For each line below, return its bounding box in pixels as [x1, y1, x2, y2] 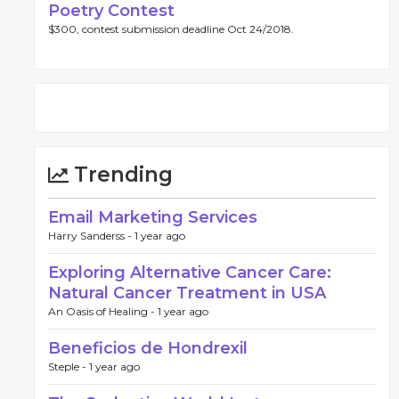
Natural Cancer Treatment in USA [48, 283, 326, 303]
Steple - [48, 360, 89, 373]
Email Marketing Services [48, 208, 257, 227]
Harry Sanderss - [48, 229, 134, 242]
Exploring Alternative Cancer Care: [48, 263, 331, 282]
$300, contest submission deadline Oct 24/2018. [48, 22, 294, 36]
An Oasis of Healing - [48, 305, 158, 318]
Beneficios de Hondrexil [48, 338, 248, 358]
